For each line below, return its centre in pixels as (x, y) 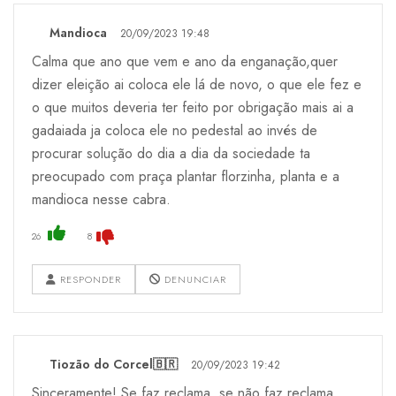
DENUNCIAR (194, 279)
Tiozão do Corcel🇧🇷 (114, 364)
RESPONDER (89, 279)
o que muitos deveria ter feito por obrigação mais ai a (193, 107)
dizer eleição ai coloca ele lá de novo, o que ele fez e (197, 84)
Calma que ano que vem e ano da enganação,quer (185, 61)
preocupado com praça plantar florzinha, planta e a (186, 176)
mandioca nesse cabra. (101, 199)
